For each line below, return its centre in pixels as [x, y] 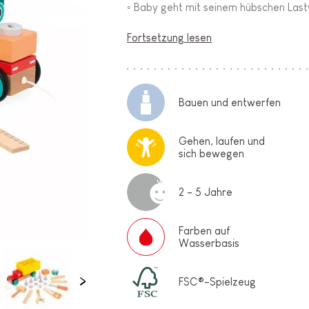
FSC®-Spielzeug [218, 281]
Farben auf [205, 230]
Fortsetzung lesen [170, 38]
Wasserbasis [209, 243]
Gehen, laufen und [222, 141]
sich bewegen [212, 153]
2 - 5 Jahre [206, 192]
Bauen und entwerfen [230, 102]
